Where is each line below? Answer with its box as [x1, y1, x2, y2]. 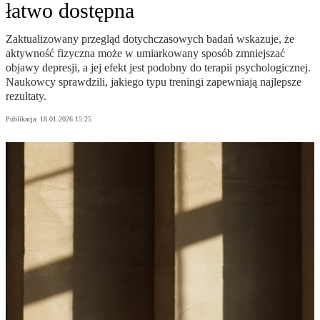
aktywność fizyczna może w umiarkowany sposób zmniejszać [6, 47, 285, 60]
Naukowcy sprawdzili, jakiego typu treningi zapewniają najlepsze [6, 76, 301, 89]
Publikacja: [6, 115, 40, 124]
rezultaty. [6, 90, 46, 103]
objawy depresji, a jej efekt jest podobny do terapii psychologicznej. [6, 61, 311, 74]
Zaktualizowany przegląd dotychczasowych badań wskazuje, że [6, 33, 294, 46]
